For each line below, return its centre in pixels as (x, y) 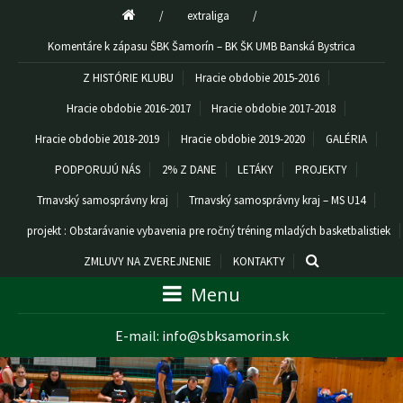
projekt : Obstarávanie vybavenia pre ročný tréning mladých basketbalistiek (208, 231)
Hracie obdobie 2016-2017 (128, 108)
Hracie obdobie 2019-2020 (242, 139)
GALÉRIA (346, 139)
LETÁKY (256, 170)
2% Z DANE (189, 170)
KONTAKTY (259, 261)
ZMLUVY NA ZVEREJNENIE (148, 261)
